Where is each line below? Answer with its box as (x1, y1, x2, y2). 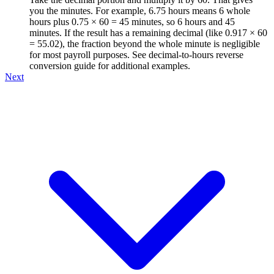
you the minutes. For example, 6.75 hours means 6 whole (29, 5, 250, 16)
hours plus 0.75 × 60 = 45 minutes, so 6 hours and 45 (29, 16, 235, 27)
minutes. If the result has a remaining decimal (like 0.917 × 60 (29, 27, 267, 38)
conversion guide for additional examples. (29, 60, 190, 71)
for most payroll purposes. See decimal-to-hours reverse (29, 49, 243, 60)
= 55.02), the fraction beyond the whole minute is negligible (29, 38, 260, 49)
